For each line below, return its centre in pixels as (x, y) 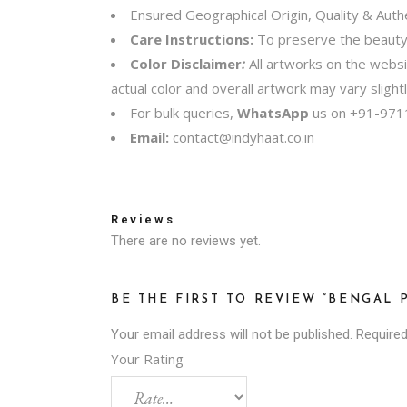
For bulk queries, (184, 113)
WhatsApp (275, 113)
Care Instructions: (194, 39)
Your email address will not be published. (232, 334)
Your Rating (147, 358)
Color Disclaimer (186, 64)
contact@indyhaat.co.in (243, 137)
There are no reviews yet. (186, 240)
